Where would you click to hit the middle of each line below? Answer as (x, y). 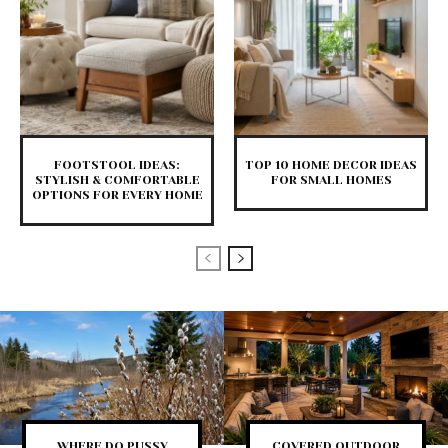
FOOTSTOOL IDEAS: (117, 165)
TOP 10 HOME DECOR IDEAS (331, 165)
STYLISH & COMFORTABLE (117, 180)
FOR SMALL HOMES (331, 180)
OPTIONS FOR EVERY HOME (117, 195)
